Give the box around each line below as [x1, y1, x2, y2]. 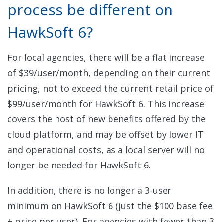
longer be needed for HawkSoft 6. [7, 159, 151, 171]
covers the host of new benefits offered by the [7, 112, 206, 125]
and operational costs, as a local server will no [7, 143, 205, 156]
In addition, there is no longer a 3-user [7, 184, 171, 196]
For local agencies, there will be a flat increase [7, 51, 205, 63]
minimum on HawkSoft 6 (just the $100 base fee [7, 199, 213, 212]
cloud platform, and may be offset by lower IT [7, 128, 204, 140]
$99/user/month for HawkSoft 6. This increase [7, 97, 204, 110]
